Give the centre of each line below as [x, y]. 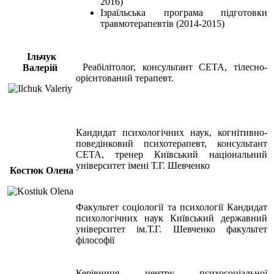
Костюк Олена [41, 170]
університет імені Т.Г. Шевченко [143, 165]
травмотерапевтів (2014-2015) [162, 23]
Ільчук [41, 56]
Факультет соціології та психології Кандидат [172, 207]
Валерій [40, 67]
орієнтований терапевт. [125, 78]
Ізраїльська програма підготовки [184, 12]
